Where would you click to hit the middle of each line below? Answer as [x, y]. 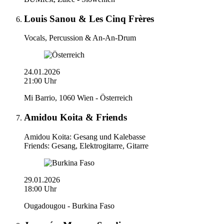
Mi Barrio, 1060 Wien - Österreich [78, 98]
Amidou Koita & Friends [75, 117]
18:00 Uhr [40, 188]
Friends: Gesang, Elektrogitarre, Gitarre [86, 145]
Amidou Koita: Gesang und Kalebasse [85, 136]
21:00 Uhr [40, 81]
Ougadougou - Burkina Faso [69, 205]
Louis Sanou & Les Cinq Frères [89, 18]
